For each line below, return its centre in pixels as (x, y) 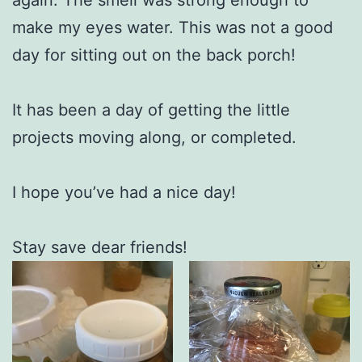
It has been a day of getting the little (151, 109)
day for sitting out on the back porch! (154, 55)
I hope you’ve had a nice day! (124, 192)
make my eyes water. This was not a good (173, 27)
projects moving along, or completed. (154, 137)
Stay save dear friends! (100, 247)
